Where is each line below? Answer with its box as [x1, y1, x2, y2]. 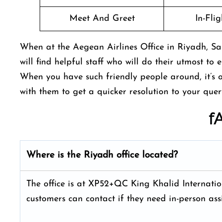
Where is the [26, 151, 84, 160]
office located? [116, 151, 181, 160]
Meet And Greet [69, 14, 135, 23]
